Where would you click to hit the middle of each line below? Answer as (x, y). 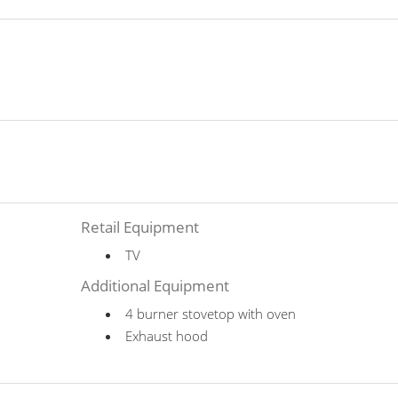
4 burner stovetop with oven (211, 314)
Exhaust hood (167, 336)
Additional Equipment (155, 286)
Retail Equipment (140, 227)
